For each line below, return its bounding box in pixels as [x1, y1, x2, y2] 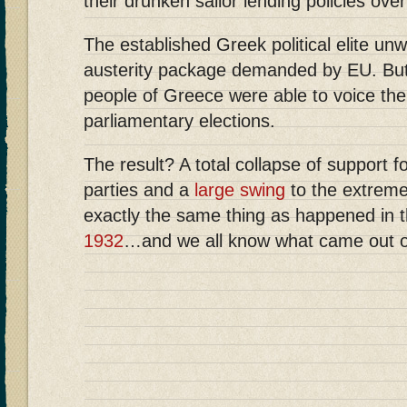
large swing [194, 180, 285, 201]
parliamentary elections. [84, 111, 275, 132]
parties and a [84, 180, 194, 201]
